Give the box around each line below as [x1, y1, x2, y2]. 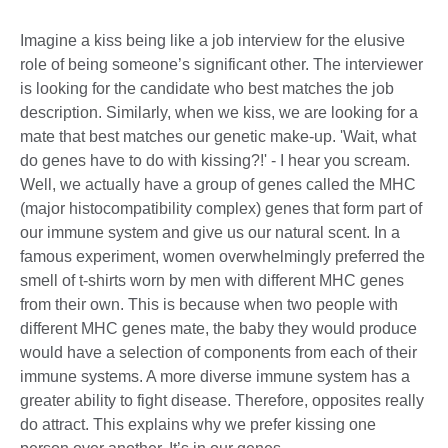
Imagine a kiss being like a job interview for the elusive [20, 31, 405, 49]
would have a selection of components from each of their [20, 343, 417, 361]
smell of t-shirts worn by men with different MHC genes [20, 271, 404, 289]
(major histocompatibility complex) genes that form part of [20, 199, 422, 217]
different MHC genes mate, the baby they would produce [20, 319, 417, 337]
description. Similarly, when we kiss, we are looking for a [20, 103, 418, 121]
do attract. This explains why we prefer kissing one [20, 415, 376, 433]
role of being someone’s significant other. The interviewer [20, 55, 423, 73]
